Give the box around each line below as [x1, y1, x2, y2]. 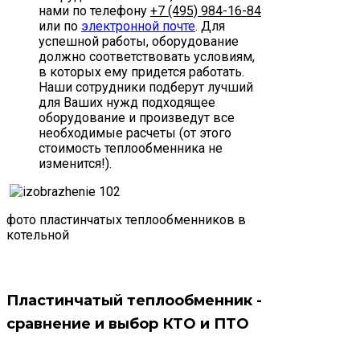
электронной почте [81, 18, 195, 34]
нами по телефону [39, 2, 150, 18]
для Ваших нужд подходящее [39, 94, 215, 110]
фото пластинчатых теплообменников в [6, 211, 246, 227]
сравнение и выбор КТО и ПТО [6, 314, 249, 333]
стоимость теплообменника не [39, 140, 223, 156]
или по [39, 18, 81, 34]
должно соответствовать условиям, [39, 48, 255, 64]
